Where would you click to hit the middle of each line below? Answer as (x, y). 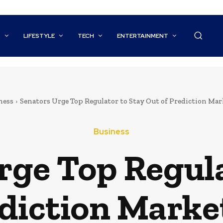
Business (111, 132)
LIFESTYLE (39, 36)
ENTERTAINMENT (143, 36)
